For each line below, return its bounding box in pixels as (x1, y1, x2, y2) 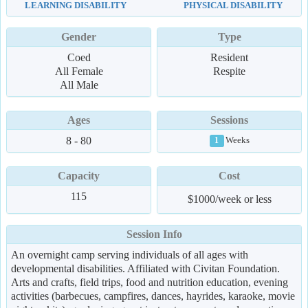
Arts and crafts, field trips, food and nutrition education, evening (11, 276, 288, 288)
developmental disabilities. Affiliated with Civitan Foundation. (11, 263, 280, 274)
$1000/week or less (187, 193, 272, 205)
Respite (213, 65, 245, 77)
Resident (210, 52, 248, 63)
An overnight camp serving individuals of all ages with (11, 249, 248, 261)
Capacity (58, 170, 100, 181)
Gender (61, 31, 96, 43)
